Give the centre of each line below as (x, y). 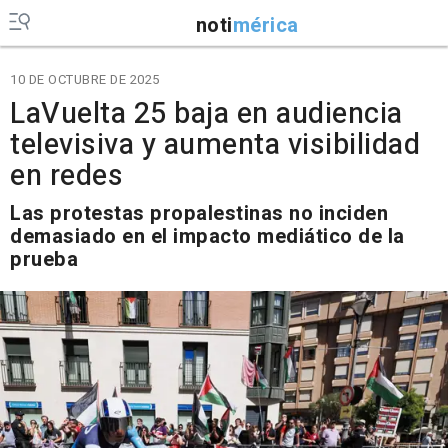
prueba (44, 259)
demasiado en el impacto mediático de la (207, 236)
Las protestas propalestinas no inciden (199, 213)
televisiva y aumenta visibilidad (215, 145)
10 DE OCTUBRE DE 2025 (85, 79)
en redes (66, 176)
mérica (265, 25)
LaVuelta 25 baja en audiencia (206, 114)
